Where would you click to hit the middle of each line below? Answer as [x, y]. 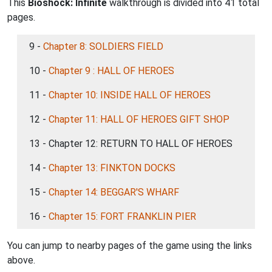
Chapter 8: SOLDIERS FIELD [103, 46]
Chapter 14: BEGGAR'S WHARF [114, 192]
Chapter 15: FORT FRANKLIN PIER [122, 216]
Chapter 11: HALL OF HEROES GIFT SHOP [139, 119]
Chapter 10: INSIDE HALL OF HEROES [130, 95]
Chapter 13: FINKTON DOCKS [112, 168]
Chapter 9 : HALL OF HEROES [111, 71]
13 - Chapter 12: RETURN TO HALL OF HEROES [131, 144]
